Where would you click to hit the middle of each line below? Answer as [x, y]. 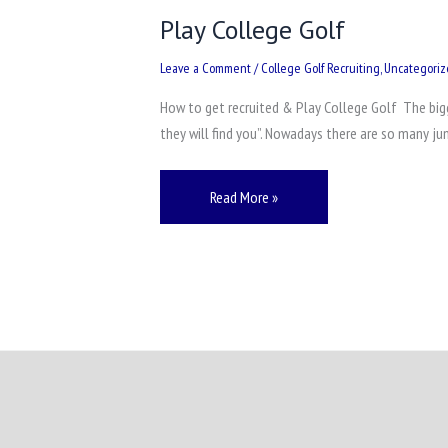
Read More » [244, 197]
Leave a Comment [205, 67]
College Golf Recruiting [320, 67]
